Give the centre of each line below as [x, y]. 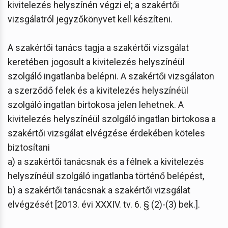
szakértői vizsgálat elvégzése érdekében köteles [106, 133]
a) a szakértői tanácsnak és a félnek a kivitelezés [106, 161]
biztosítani [29, 147]
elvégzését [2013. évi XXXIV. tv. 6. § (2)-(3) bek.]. [104, 204]
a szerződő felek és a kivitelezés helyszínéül [98, 90]
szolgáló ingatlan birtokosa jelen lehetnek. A [96, 104]
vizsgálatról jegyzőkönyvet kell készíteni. [90, 19]
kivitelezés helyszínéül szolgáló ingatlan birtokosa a [112, 119]
